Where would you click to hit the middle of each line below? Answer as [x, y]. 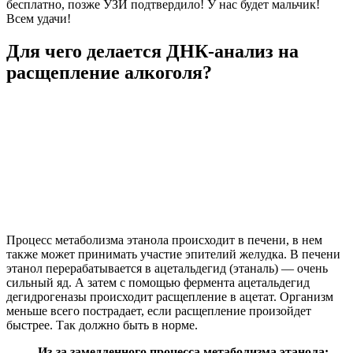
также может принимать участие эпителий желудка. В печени [173, 255]
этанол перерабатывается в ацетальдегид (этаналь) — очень [167, 269]
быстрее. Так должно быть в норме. [102, 325]
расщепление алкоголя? [109, 73]
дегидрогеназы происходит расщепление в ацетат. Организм [170, 297]
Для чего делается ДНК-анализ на [152, 52]
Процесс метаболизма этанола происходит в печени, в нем [164, 240]
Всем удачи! [39, 18]
